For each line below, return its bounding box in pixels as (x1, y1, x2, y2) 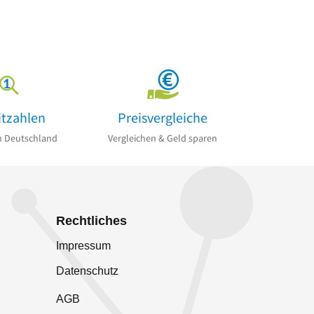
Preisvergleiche (118, 108, 207, 126)
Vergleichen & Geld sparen (108, 132, 217, 145)
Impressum (56, 240, 111, 252)
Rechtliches (56, 214, 127, 228)
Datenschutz (56, 265, 118, 278)
